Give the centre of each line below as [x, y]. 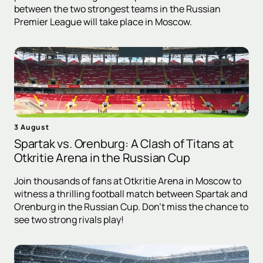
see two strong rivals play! [69, 220]
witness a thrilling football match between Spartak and [131, 194]
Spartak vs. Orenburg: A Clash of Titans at [124, 144]
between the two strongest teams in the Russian [117, 9]
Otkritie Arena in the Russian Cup [102, 158]
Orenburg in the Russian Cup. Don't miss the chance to [131, 207]
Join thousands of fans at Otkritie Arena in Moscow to [128, 181]
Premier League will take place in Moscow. [103, 22]
